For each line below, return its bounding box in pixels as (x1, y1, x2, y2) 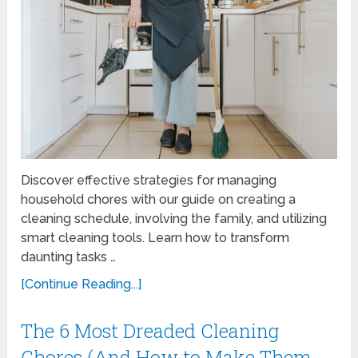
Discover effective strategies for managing (21, 172, 277, 188)
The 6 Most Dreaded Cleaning (21, 317, 280, 344)
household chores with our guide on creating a (21, 191, 296, 207)
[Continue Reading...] (21, 276, 142, 292)
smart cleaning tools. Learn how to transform (21, 229, 290, 245)
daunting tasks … (21, 249, 117, 265)
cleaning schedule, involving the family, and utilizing (21, 210, 328, 226)
